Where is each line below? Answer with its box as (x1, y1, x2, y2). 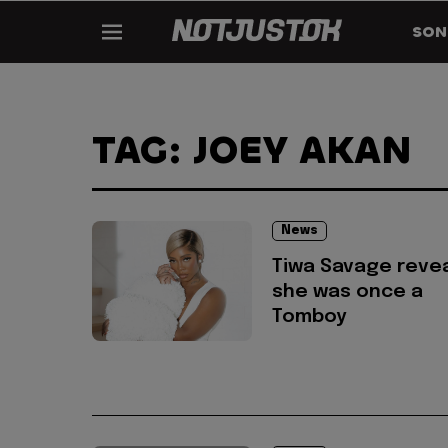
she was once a (272, 282, 423, 302)
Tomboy (272, 307, 347, 327)
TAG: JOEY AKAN (92, 125, 412, 176)
